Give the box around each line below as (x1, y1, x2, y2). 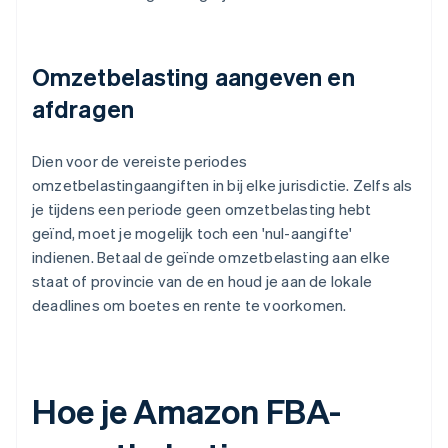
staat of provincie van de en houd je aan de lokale (32, 271, 373, 292)
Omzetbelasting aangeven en (32, 61, 355, 93)
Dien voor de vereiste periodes (32, 151, 247, 172)
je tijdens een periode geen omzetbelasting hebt (32, 199, 372, 220)
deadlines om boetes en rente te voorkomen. (32, 295, 347, 316)
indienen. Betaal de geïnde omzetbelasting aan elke (32, 247, 391, 268)
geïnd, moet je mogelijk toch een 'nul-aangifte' (32, 223, 353, 244)
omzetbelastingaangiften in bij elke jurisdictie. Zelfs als (32, 175, 413, 196)
